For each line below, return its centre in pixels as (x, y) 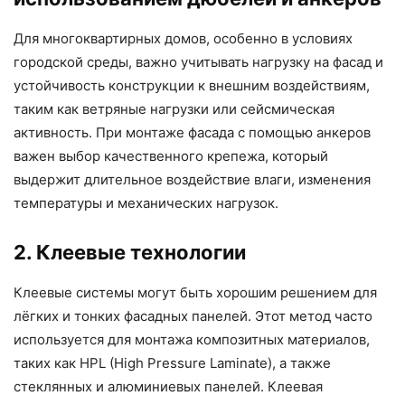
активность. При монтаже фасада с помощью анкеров (192, 132)
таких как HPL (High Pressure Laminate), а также (172, 363)
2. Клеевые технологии (130, 252)
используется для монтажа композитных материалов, (192, 339)
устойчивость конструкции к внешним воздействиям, (192, 85)
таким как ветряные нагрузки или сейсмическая (174, 108)
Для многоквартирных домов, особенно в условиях (183, 38)
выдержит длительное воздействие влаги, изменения (192, 179)
